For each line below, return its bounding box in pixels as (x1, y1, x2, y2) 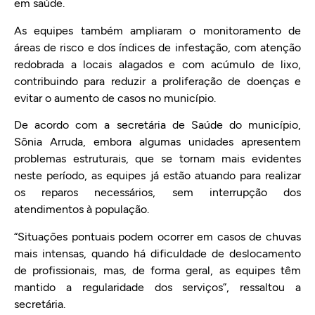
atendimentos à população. (14, 202, 149, 217)
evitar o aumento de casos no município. (14, 91, 216, 105)
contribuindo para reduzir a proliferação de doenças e (14, 74, 301, 88)
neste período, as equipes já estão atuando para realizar (14, 169, 301, 183)
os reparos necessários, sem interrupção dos (14, 186, 301, 200)
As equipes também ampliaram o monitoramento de (14, 23, 301, 37)
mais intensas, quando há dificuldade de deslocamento (14, 246, 301, 260)
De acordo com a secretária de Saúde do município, (14, 118, 301, 132)
